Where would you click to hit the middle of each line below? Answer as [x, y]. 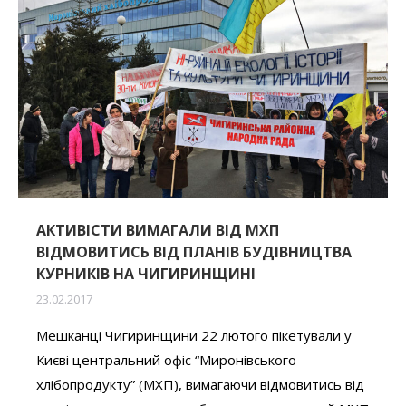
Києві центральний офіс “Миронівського [166, 359]
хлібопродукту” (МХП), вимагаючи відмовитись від [200, 384]
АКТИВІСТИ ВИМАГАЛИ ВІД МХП [158, 230]
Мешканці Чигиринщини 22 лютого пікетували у [194, 335]
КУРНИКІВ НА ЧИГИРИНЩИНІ [146, 273]
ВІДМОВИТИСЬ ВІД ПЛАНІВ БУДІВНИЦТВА [194, 251]
